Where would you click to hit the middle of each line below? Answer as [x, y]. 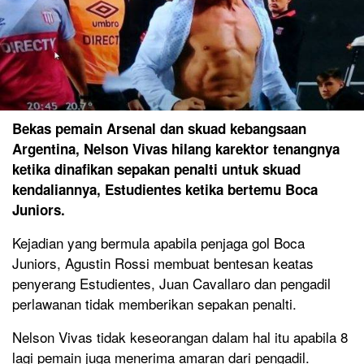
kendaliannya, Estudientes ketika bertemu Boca [165, 189]
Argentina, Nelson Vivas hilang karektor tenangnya [176, 148]
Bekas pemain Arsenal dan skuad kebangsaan [159, 128]
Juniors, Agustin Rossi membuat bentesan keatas [163, 262]
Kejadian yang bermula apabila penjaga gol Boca [158, 242]
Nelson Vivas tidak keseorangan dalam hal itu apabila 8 [180, 336]
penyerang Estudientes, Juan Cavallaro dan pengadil [171, 283]
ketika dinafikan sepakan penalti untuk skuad [156, 169]
